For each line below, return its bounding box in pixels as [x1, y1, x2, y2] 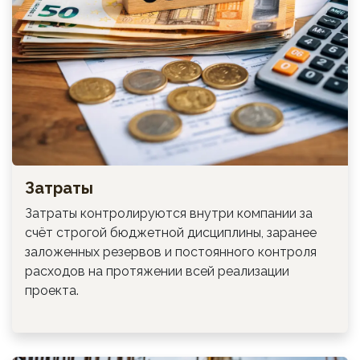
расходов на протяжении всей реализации [25, 263, 289, 279]
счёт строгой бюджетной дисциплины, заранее [25, 224, 317, 240]
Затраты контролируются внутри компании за [25, 205, 313, 221]
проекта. [25, 282, 79, 298]
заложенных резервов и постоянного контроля [25, 243, 317, 260]
